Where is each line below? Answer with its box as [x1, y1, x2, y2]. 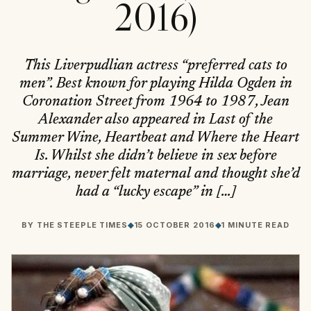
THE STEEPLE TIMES [36, 219, 128, 230]
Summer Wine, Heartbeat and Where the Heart [12, 131, 299, 146]
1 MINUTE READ [221, 219, 289, 230]
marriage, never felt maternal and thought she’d [11, 167, 300, 183]
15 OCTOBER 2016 [133, 219, 215, 230]
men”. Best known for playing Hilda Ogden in [19, 77, 292, 92]
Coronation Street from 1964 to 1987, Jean [22, 95, 289, 110]
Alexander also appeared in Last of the [38, 113, 273, 128]
